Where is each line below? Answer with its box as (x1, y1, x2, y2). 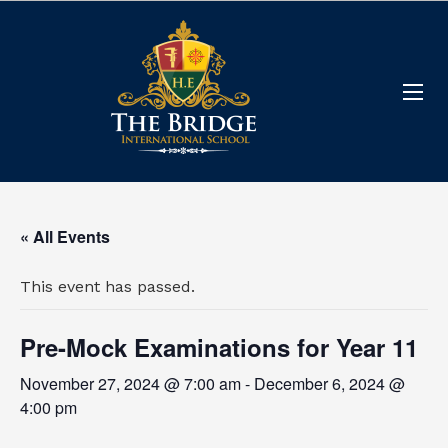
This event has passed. (20, 277, 195, 296)
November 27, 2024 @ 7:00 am (20, 372, 241, 395)
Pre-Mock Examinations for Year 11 (20, 330, 418, 364)
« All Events (20, 225, 110, 248)
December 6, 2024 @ (254, 372, 405, 395)
